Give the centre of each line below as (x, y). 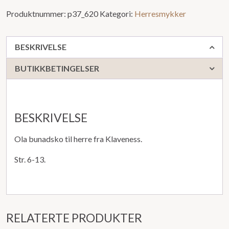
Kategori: (117, 13)
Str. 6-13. (30, 159)
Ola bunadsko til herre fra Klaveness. (78, 139)
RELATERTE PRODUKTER (74, 218)
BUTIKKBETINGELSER (57, 68)
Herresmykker (160, 13)
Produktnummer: (37, 13)
